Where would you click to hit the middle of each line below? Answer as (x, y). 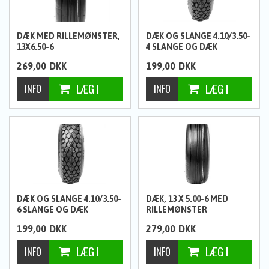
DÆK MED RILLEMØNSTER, (69, 36)
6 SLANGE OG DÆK (53, 209)
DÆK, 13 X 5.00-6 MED (187, 198)
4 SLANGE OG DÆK (182, 47)
